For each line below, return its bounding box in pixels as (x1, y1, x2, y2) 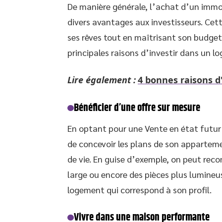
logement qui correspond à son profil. (67, 184, 212, 195)
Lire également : (67, 74, 136, 86)
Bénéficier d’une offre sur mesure (73, 100, 200, 116)
